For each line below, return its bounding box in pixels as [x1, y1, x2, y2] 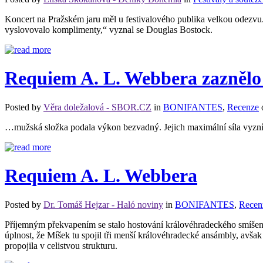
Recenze [227, 102, 259, 112]
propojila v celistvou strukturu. [5, 240, 117, 251]
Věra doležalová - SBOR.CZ [43, 102, 151, 112]
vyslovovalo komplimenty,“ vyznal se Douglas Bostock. [5, 24, 213, 35]
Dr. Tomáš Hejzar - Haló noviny [43, 199, 163, 210]
